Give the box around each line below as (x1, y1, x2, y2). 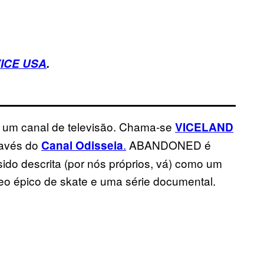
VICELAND (175, 119, 233, 136)
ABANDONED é (126, 137, 211, 153)
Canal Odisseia (41, 137, 123, 154)
